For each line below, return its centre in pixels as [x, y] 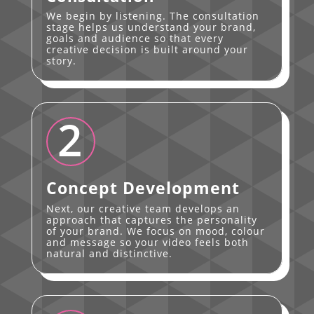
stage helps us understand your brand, [151, 27]
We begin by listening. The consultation [152, 15]
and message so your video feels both [147, 242]
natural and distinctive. [109, 253]
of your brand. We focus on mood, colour [155, 231]
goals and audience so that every [135, 38]
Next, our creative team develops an [143, 208]
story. [61, 60]
